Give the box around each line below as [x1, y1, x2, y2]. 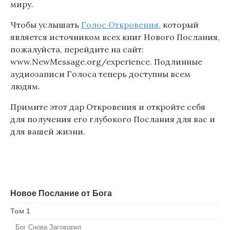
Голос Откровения [81, 20, 159, 30]
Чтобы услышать [10, 20, 81, 30]
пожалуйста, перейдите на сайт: [10, 44, 144, 55]
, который [159, 20, 199, 30]
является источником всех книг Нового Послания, [10, 32, 220, 43]
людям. [10, 81, 40, 92]
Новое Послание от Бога [10, 189, 112, 198]
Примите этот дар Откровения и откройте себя [10, 102, 205, 112]
